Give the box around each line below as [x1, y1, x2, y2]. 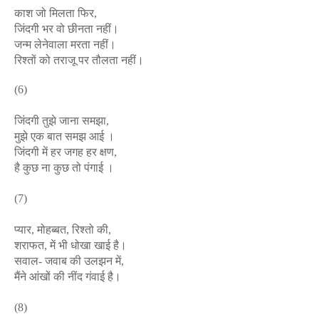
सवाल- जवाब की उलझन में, [14, 255, 124, 267]
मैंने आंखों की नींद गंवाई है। [14, 271, 121, 283]
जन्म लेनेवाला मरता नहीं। [14, 38, 116, 51]
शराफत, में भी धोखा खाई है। [14, 239, 127, 251]
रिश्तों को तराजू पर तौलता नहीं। [14, 54, 144, 66]
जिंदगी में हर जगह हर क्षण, [14, 146, 117, 158]
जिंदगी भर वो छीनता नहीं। [14, 23, 119, 35]
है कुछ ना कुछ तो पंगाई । [14, 162, 114, 174]
